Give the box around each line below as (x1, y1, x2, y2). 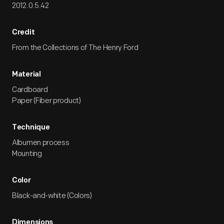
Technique (12, 124, 50, 131)
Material (12, 71, 41, 78)
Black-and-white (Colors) (12, 191, 92, 200)
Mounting (12, 149, 42, 158)
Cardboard (12, 85, 48, 94)
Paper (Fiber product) (12, 96, 81, 105)
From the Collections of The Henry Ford (12, 43, 138, 52)
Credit (12, 29, 35, 36)
